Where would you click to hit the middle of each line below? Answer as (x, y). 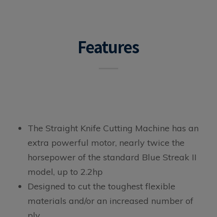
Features (108, 46)
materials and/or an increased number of (110, 201)
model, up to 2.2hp (65, 172)
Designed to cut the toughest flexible (101, 186)
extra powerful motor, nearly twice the (106, 143)
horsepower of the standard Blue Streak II (112, 157)
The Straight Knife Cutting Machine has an (113, 128)
